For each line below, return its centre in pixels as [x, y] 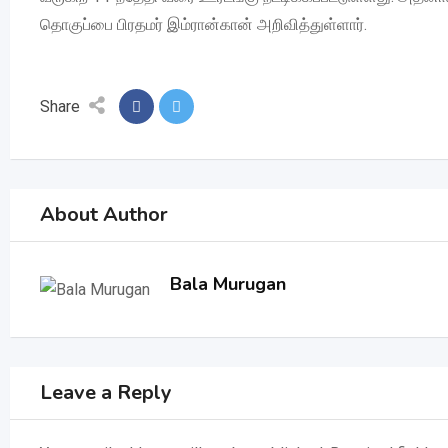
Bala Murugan [228, 283]
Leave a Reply [106, 392]
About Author [104, 214]
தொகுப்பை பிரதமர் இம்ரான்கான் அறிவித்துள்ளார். [203, 24]
